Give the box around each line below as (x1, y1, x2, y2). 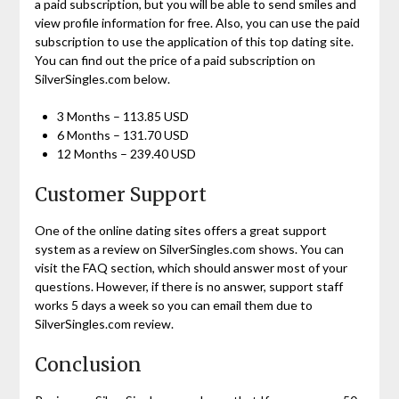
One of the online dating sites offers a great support (34, 223, 327, 239)
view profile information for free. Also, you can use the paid (34, 15, 360, 31)
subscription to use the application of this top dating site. (34, 34, 354, 50)
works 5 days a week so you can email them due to (34, 297, 313, 313)
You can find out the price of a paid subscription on (34, 53, 315, 69)
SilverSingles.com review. (34, 316, 174, 332)
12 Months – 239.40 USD (56, 146, 196, 162)
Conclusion (34, 353, 142, 378)
